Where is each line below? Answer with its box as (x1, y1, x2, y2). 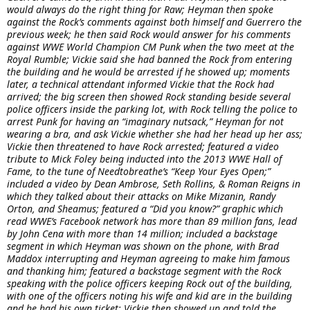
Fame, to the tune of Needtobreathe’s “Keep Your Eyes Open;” (7, 164, 271, 178)
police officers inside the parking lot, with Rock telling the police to (7, 102, 298, 116)
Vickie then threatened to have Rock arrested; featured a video (7, 139, 279, 153)
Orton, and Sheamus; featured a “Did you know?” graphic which (7, 201, 283, 215)
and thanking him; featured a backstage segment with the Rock (7, 264, 282, 277)
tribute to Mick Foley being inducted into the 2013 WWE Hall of (7, 152, 282, 165)
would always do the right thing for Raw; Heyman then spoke (7, 2, 273, 16)
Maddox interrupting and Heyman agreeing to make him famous (7, 251, 290, 265)
